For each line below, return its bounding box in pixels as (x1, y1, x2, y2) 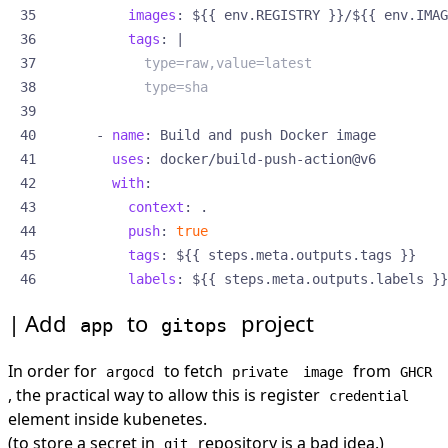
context (128, 198, 184, 215)
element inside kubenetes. (8, 407, 207, 430)
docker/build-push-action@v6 (160, 150, 376, 167)
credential (329, 387, 410, 404)
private (232, 363, 289, 380)
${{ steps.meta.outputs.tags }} (176, 246, 416, 263)
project (234, 307, 314, 338)
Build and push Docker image (160, 126, 376, 143)
